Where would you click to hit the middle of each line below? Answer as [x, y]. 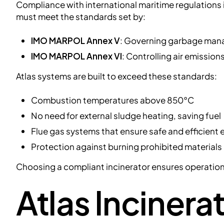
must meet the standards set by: [81, 17]
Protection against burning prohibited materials [126, 147]
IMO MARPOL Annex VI [76, 56]
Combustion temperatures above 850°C [112, 100]
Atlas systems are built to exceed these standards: [116, 76]
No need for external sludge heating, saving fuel [126, 116]
